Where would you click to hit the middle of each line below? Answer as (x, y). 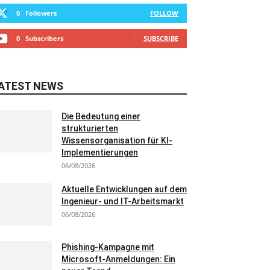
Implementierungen (100, 152)
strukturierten (90, 128)
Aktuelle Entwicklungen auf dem (124, 189)
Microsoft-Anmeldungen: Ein (118, 259)
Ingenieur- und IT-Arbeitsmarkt (123, 201)
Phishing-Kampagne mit (108, 247)
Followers (41, 13)
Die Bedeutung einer (101, 116)
